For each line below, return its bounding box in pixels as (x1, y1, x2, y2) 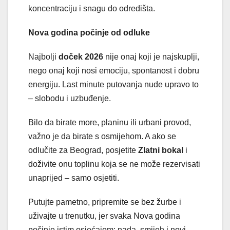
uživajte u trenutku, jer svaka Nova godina (28, 211, 180, 220)
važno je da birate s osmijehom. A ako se (28, 131, 176, 141)
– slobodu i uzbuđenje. (28, 93, 111, 103)
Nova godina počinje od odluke (28, 28, 150, 37)
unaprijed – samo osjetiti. (28, 173, 119, 182)
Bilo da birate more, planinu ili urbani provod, (28, 118, 191, 127)
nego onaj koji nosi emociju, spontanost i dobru (28, 66, 199, 75)
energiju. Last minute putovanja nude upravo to (28, 80, 199, 89)
